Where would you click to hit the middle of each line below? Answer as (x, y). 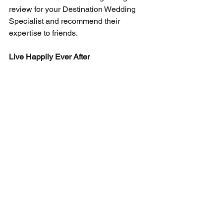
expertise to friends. (43, 33)
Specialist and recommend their (65, 21)
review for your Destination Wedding (73, 9)
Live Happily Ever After (49, 56)
